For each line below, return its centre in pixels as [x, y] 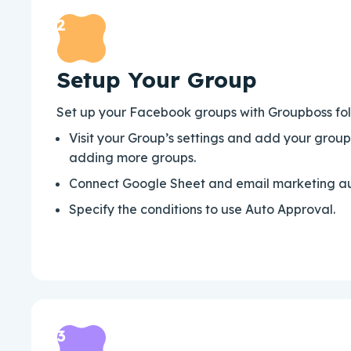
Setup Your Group [157, 79]
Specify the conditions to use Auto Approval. [202, 209]
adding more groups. [134, 157]
